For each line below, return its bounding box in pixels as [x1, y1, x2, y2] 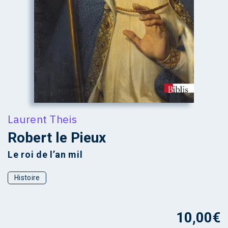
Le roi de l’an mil [8, 149, 83, 160]
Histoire [14, 173, 40, 182]
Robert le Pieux [8, 129, 106, 146]
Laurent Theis [8, 111, 77, 126]
